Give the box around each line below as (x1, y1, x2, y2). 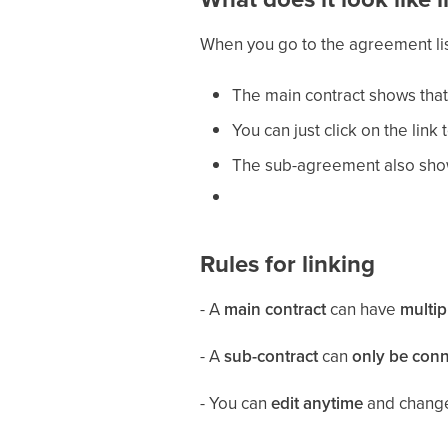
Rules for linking (199, 246, 375, 282)
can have (325, 297, 400, 321)
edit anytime (270, 391, 363, 415)
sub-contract (223, 344, 318, 368)
